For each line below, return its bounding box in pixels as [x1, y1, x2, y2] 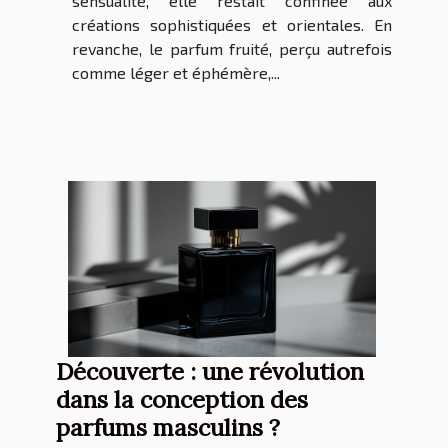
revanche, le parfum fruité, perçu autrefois [72, 39, 392, 59]
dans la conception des [56, 384, 308, 415]
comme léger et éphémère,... [72, 63, 280, 83]
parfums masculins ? [56, 412, 280, 443]
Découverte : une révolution [56, 356, 364, 387]
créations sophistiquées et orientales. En [72, 15, 392, 35]
